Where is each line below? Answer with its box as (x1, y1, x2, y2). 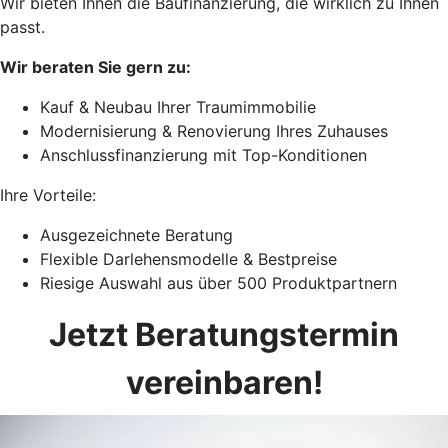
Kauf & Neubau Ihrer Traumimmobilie (40, 96, 316, 117)
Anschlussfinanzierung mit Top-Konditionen (40, 144, 367, 165)
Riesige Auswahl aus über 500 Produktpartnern (40, 272, 397, 293)
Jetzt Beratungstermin (49, 314, 399, 354)
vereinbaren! (125, 362, 323, 402)
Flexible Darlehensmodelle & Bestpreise (40, 248, 337, 269)
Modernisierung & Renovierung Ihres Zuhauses (40, 120, 388, 141)
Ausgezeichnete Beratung (40, 224, 233, 245)
